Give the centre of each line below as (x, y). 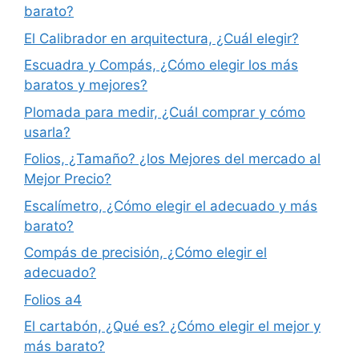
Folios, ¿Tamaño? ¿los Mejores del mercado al (172, 159)
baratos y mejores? (86, 85)
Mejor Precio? (68, 179)
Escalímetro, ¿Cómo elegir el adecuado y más (171, 206)
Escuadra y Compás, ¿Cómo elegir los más (161, 65)
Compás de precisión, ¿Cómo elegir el (145, 253)
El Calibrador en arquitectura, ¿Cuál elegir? (161, 38)
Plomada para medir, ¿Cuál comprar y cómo (165, 112)
